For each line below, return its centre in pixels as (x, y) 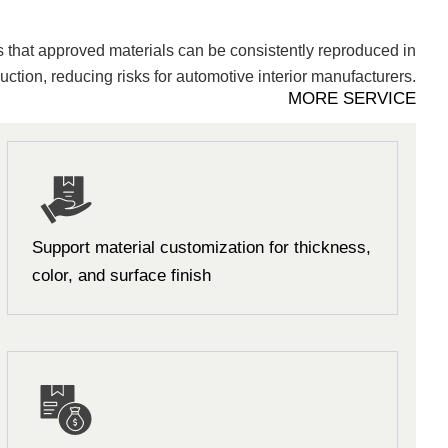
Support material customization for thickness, (202, 247)
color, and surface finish (122, 275)
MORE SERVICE (352, 98)
